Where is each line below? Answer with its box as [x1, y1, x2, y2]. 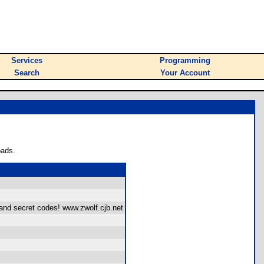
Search [14, 68, 39, 77]
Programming [160, 56, 210, 65]
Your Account [160, 68, 210, 77]
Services [11, 56, 42, 65]
